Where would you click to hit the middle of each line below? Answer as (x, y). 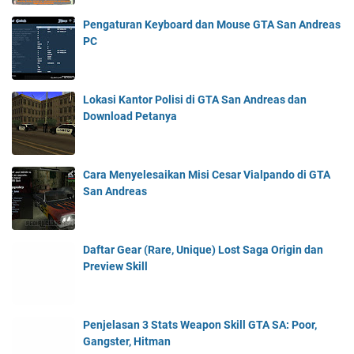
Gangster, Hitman (127, 342)
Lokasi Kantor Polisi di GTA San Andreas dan (195, 100)
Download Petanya (130, 117)
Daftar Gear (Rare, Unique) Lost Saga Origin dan (203, 250)
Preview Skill (115, 267)
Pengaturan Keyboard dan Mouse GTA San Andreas (212, 25)
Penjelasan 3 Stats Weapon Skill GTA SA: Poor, (200, 325)
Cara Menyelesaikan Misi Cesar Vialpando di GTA (207, 175)
